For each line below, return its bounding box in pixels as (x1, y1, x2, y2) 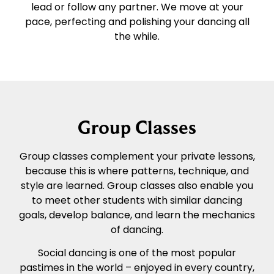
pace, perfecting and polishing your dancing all (24, 14, 250, 29)
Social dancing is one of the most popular (38, 246, 236, 261)
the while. (114, 29, 160, 43)
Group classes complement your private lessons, (19, 149, 255, 163)
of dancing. (111, 222, 163, 237)
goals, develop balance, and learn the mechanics (19, 207, 255, 222)
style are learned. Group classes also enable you (21, 178, 253, 193)
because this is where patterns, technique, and (25, 163, 249, 178)
